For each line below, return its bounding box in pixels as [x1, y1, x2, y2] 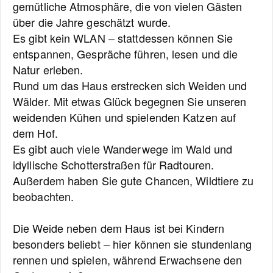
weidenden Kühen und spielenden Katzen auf [13, 109, 236, 125]
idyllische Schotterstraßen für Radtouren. [13, 157, 214, 172]
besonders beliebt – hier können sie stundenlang [13, 236, 252, 252]
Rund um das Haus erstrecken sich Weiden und [13, 77, 247, 93]
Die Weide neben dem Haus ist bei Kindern [13, 220, 225, 236]
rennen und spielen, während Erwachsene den [13, 252, 243, 268]
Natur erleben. [13, 62, 83, 77]
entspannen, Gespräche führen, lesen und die [13, 46, 238, 62]
